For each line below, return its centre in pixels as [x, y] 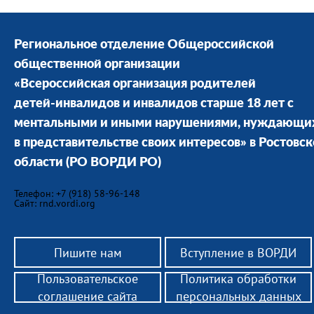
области [39, 163]
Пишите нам [88, 252]
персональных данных [238, 296]
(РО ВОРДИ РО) [112, 163]
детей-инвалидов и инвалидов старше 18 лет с [154, 104]
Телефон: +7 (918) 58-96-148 [78, 193]
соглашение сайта [88, 296]
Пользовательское [88, 279]
